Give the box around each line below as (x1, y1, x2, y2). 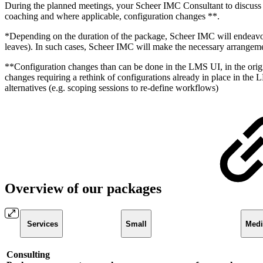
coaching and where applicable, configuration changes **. (5, 11, 220, 21)
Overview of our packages (5, 180, 165, 196)
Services (27, 219, 58, 228)
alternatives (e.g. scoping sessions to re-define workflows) (5, 82, 218, 93)
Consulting (6, 249, 50, 260)
